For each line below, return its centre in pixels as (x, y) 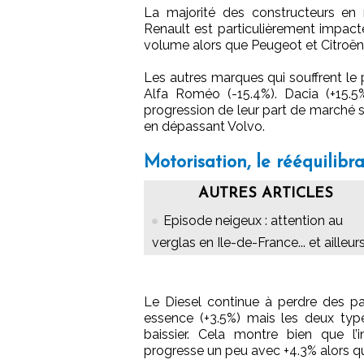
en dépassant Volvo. (204, 127)
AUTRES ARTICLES (266, 194)
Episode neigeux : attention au (253, 221)
